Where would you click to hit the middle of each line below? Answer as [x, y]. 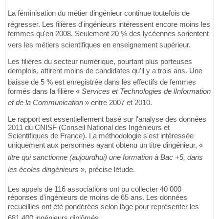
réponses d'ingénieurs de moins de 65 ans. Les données [98, 197]
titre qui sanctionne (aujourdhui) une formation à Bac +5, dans [105, 157]
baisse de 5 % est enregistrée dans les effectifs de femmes [102, 82]
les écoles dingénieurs [43, 170]
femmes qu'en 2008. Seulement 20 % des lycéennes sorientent [108, 34]
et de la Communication [45, 103]
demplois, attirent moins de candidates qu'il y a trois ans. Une [105, 71]
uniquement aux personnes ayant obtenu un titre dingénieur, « [105, 145]
